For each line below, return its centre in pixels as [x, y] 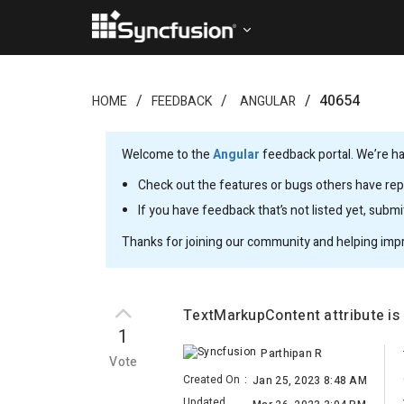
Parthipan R [292, 353]
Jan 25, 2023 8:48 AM [310, 381]
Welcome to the [167, 155]
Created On [211, 380]
